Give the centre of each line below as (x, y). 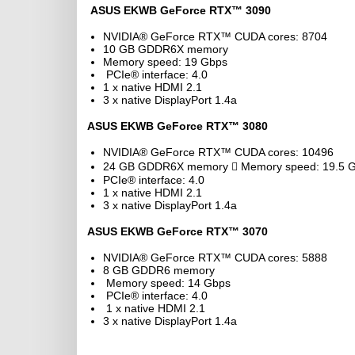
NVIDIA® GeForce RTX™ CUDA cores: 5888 (215, 258)
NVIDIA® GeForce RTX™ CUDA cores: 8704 (215, 36)
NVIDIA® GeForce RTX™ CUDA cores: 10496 (218, 152)
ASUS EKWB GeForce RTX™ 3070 (177, 231)
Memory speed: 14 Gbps (167, 283)
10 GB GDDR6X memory (166, 49)
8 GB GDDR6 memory (159, 270)
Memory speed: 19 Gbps (165, 62)
